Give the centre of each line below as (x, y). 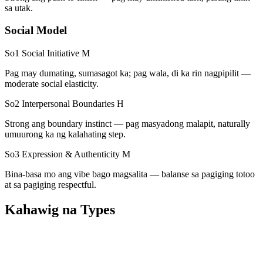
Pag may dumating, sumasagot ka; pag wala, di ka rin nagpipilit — (128, 73)
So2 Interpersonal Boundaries (60, 104)
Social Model (36, 31)
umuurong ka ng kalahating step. (65, 134)
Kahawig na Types (60, 210)
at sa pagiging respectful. (50, 185)
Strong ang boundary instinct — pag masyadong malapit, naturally (127, 124)
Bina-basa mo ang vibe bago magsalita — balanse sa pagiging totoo (130, 174)
